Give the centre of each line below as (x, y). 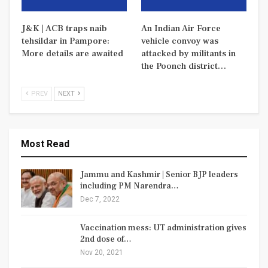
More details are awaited (72, 54)
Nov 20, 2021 (102, 252)
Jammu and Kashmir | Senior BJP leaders (159, 175)
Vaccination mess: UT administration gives (163, 228)
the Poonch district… (184, 66)
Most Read (45, 144)
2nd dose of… (106, 239)
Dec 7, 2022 (100, 200)
